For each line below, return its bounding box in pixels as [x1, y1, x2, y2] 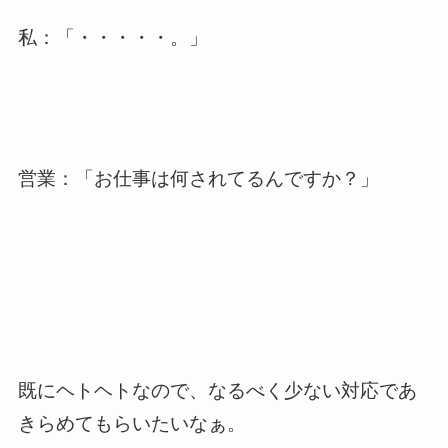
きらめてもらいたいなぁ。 [17, 413, 246, 435]
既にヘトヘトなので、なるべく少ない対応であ [17, 380, 417, 402]
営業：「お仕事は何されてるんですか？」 [17, 168, 379, 190]
